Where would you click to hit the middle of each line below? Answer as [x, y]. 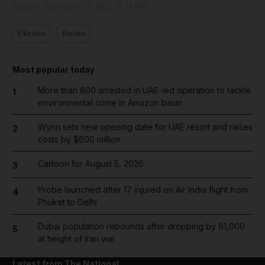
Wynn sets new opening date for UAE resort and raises [145, 127]
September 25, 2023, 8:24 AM [96, 6]
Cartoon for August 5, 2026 [91, 163]
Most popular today [54, 69]
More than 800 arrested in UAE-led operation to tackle [144, 90]
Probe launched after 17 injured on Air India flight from [143, 190]
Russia [73, 33]
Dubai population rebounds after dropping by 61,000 [141, 226]
